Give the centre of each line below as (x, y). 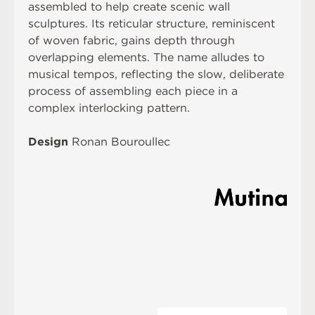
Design (48, 142)
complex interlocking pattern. (109, 108)
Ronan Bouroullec (121, 142)
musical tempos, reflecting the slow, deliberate (156, 75)
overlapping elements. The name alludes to (146, 58)
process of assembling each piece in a (133, 91)
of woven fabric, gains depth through (131, 41)
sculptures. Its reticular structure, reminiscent (152, 24)
